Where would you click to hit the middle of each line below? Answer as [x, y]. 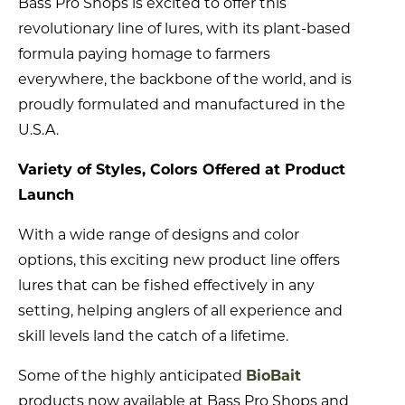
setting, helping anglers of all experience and [180, 310]
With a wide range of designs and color [159, 234]
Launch [46, 194]
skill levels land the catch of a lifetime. [153, 335]
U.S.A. [38, 129]
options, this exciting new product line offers [179, 259]
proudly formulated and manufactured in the [182, 104]
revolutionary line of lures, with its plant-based [184, 28]
